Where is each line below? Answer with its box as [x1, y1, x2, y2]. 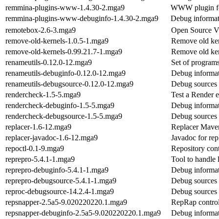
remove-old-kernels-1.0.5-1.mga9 [5, 36, 109, 45]
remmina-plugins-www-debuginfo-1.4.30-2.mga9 [5, 14, 158, 22]
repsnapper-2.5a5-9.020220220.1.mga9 [5, 197, 127, 206]
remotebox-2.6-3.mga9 [5, 25, 76, 34]
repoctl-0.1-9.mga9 [5, 144, 64, 153]
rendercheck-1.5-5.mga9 [5, 90, 81, 99]
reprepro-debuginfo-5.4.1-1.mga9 [5, 165, 109, 174]
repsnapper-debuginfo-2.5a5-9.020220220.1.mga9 [5, 208, 161, 217]
